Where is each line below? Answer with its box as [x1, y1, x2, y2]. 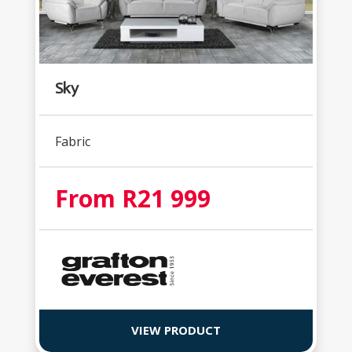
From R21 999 [54, 181, 211, 214]
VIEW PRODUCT [130, 322, 221, 339]
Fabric [54, 132, 90, 150]
